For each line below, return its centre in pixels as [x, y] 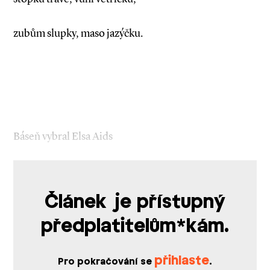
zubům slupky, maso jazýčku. [78, 33]
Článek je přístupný [135, 202]
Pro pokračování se [106, 262]
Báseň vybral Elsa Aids [63, 136]
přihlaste [182, 261]
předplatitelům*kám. [135, 226]
